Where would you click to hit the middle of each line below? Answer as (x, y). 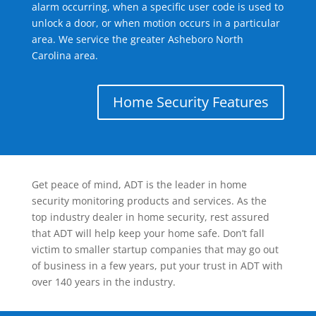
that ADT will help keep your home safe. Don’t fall (148, 233)
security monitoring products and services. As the (149, 201)
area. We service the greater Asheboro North (137, 39)
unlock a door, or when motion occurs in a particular (156, 23)
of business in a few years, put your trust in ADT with (157, 266)
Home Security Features (191, 102)
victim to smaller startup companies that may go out (155, 250)
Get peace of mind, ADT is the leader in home (139, 185)
